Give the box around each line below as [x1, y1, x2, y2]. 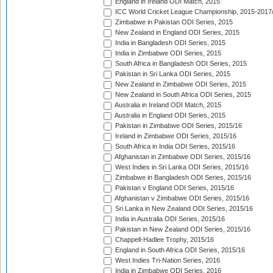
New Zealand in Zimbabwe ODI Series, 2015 [113, 80, 246, 88]
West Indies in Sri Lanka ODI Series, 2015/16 [113, 163, 249, 171]
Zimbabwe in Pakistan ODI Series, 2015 [113, 18, 233, 26]
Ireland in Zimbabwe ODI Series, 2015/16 [113, 132, 236, 140]
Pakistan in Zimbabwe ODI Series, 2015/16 [113, 122, 242, 130]
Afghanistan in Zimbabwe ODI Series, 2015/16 [113, 153, 250, 161]
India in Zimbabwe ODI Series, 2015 [113, 49, 221, 57]
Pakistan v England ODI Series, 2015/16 [113, 184, 234, 192]
